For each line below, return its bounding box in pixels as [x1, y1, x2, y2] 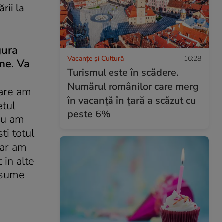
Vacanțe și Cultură [67, 54, 124, 63]
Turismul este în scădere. [67, 65, 179, 79]
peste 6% [67, 107, 111, 121]
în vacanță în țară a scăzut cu [67, 93, 196, 107]
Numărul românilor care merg [67, 79, 199, 93]
